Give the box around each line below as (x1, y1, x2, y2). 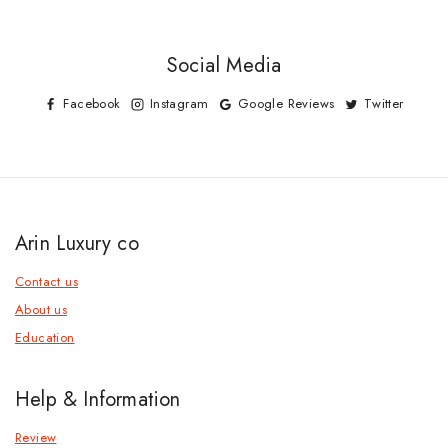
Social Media (166, 51, 282, 80)
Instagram (149, 94, 209, 113)
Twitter (363, 94, 404, 113)
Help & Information (15, 385, 181, 414)
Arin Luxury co (15, 229, 139, 258)
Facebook (63, 94, 121, 113)
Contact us (15, 272, 78, 291)
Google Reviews (237, 94, 335, 113)
